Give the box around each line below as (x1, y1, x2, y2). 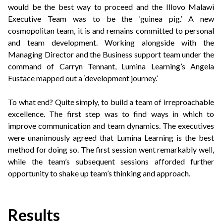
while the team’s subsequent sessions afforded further (8, 156, 214, 166)
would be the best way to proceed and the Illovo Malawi (8, 1, 214, 11)
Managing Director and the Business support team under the (8, 49, 214, 59)
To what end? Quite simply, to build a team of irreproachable (8, 97, 214, 107)
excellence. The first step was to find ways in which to (8, 109, 214, 118)
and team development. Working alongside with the (8, 37, 214, 47)
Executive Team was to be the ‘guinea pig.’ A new (8, 13, 214, 23)
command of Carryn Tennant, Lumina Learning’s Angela (8, 61, 214, 71)
